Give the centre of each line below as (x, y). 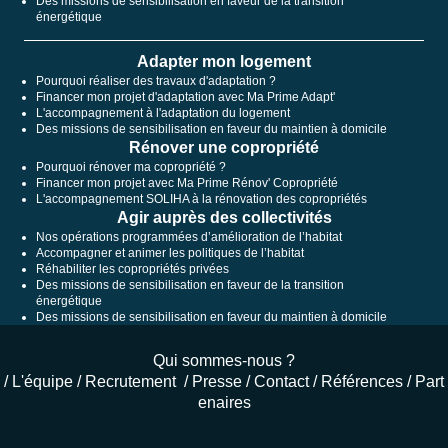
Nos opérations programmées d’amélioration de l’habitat (189, 237)
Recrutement (132, 382)
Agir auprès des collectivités (224, 218)
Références (362, 382)
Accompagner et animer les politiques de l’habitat (170, 253)
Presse (217, 382)
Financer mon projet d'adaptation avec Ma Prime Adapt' (185, 97)
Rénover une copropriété (224, 148)
